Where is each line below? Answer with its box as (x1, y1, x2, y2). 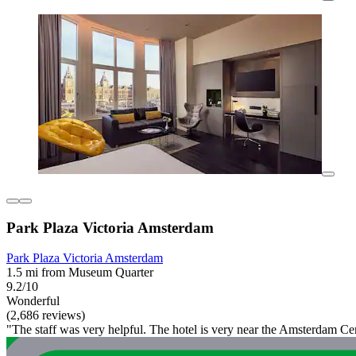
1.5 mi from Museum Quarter (6, 265, 153, 280)
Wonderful (6, 294, 60, 308)
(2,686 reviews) (6, 308, 85, 323)
